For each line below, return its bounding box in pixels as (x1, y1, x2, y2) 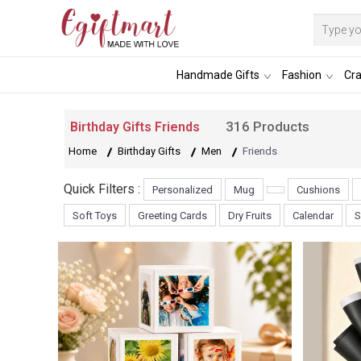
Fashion (281, 68, 322, 81)
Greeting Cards (138, 209, 207, 222)
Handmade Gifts (176, 68, 259, 81)
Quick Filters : (64, 180, 140, 197)
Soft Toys (73, 209, 117, 222)
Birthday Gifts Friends (70, 118, 200, 135)
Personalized (152, 183, 213, 196)
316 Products (226, 118, 309, 135)
